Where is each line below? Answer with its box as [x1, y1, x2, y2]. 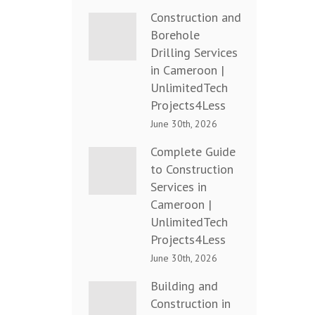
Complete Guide [150, 143, 236, 160]
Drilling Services [150, 44, 238, 61]
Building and [150, 278, 218, 295]
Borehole [150, 27, 200, 44]
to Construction [150, 161, 233, 178]
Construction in [150, 295, 231, 312]
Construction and [150, 9, 241, 26]
